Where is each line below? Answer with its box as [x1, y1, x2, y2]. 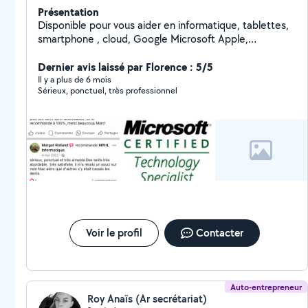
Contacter [195, 225, 243, 240]
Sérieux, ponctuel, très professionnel [38, 85, 177, 96]
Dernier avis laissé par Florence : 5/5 [38, 59, 213, 74]
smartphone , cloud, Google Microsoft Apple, [38, 32, 248, 46]
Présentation [38, 4, 99, 19]
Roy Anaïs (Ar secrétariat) [87, 291, 207, 306]
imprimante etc [38, 45, 109, 60]
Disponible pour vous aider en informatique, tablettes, [38, 18, 289, 32]
